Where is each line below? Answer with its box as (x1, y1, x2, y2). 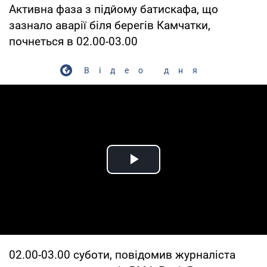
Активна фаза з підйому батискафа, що (9, 2, 218, 16)
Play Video (133, 163, 219, 183)
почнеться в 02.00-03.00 (9, 34, 138, 48)
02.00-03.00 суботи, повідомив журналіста (9, 247, 235, 262)
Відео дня (84, 65, 207, 75)
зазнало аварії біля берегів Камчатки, (9, 18, 210, 32)
